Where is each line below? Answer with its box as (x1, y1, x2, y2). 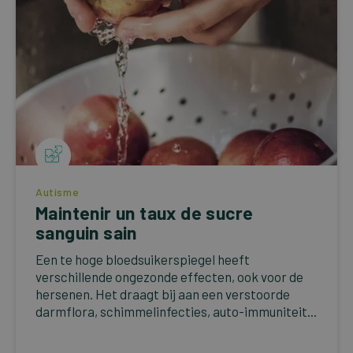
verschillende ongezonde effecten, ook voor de (35, 268, 303, 284)
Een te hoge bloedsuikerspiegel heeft (35, 251, 250, 267)
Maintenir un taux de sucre (35, 201, 254, 224)
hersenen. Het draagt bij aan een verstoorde (35, 285, 290, 302)
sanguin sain (35, 221, 137, 243)
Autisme (35, 184, 80, 199)
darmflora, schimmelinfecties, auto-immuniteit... (35, 303, 317, 319)
